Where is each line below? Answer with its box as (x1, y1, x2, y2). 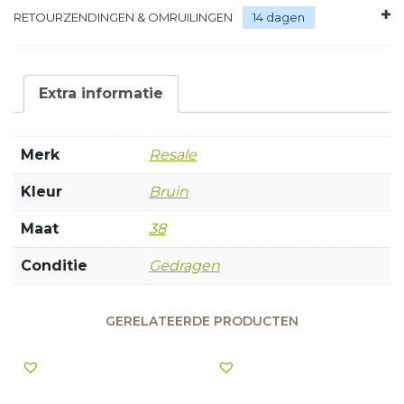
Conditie (21, 256, 87, 274)
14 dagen (252, 9, 305, 24)
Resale (149, 145, 197, 163)
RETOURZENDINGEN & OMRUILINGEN (14, 9, 235, 24)
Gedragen (149, 256, 220, 274)
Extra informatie (39, 84, 163, 102)
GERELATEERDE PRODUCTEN (106, 312, 298, 329)
